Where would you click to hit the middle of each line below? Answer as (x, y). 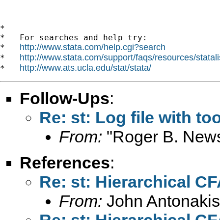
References (65, 162)
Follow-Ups (65, 98)
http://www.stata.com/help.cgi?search (93, 47)
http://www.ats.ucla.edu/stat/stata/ (85, 68)
